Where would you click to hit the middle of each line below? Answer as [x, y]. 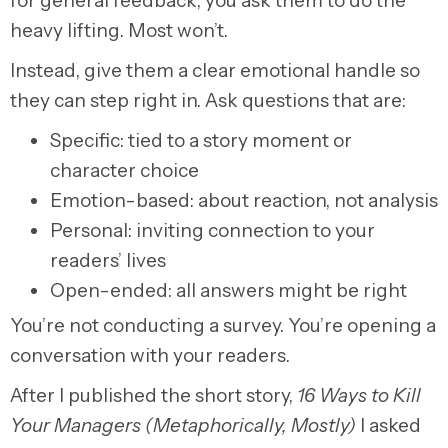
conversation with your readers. [150, 356]
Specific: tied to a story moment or [201, 141]
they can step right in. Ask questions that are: [208, 101]
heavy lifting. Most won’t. [119, 31]
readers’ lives [108, 261]
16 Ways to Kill [359, 396]
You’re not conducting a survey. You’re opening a [223, 326]
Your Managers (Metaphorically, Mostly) [183, 426]
